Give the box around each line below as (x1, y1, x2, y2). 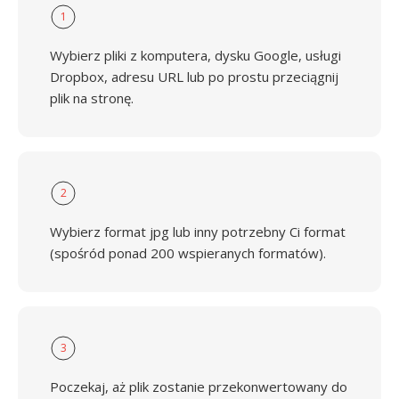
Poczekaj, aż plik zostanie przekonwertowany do (50, 378, 347, 395)
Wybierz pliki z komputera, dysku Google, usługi (50, 46, 341, 64)
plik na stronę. (50, 89, 134, 107)
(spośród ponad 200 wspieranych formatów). (50, 244, 326, 262)
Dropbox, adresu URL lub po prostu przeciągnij (50, 68, 338, 85)
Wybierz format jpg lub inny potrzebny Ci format (50, 223, 346, 240)
